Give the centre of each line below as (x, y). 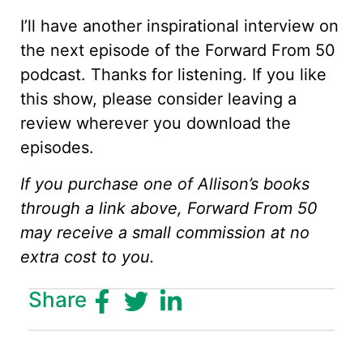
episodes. (57, 148)
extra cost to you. (88, 256)
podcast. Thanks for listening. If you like (173, 75)
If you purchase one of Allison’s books (165, 184)
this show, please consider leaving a (158, 99)
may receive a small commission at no (165, 232)
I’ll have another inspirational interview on (179, 26)
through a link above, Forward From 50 (169, 208)
